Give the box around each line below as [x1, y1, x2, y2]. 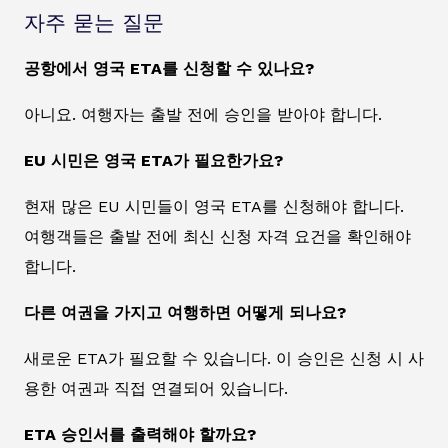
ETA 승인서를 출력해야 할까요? [24, 425, 256, 445]
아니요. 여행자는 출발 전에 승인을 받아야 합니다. [24, 105, 382, 125]
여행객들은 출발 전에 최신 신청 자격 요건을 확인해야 [24, 227, 411, 247]
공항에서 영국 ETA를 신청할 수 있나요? [24, 59, 314, 79]
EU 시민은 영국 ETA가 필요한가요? [24, 151, 283, 171]
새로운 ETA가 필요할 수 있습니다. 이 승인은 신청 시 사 [24, 349, 424, 369]
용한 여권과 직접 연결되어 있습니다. [24, 379, 288, 399]
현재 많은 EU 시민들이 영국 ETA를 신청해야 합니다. [24, 197, 404, 217]
